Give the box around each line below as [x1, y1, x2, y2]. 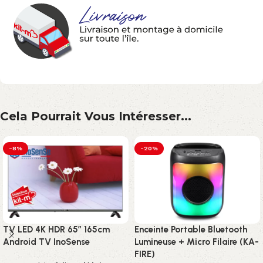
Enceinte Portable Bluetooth [134, 224, 247, 235]
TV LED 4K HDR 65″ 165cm [3, 224, 110, 235]
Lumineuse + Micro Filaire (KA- [134, 237, 259, 248]
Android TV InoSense [3, 237, 90, 248]
